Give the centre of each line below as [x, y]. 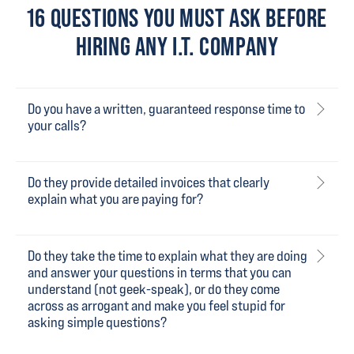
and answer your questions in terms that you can [160, 272]
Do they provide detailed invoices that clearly [149, 182]
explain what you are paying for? [115, 199]
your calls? [57, 125]
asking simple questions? [97, 322]
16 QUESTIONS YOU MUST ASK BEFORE [177, 18]
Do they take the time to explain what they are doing [168, 256]
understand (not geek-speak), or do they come [154, 289]
